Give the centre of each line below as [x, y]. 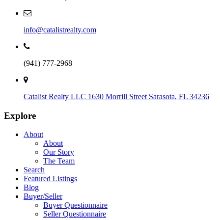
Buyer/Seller [43, 196]
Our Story [59, 152]
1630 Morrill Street [117, 96]
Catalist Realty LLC [55, 96]
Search [34, 170]
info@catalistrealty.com [60, 29]
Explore [20, 115]
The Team [59, 161]
